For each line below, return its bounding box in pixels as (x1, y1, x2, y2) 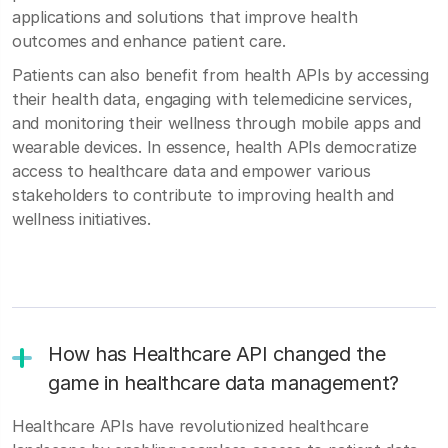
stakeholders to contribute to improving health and (12, 185, 395, 206)
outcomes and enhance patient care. (12, 31, 286, 52)
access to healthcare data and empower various (12, 161, 371, 182)
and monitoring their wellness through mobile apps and (12, 113, 422, 134)
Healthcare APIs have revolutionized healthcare (12, 416, 369, 437)
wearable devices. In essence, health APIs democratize (12, 137, 418, 158)
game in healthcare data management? (48, 371, 399, 396)
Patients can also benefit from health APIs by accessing (12, 65, 429, 86)
